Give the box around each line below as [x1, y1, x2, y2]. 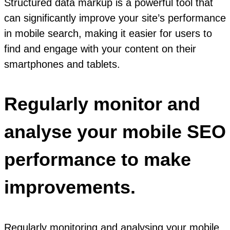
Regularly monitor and [4, 93, 200, 114]
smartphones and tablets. [4, 58, 120, 70]
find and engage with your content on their [4, 43, 196, 54]
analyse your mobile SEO [4, 121, 226, 142]
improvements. [4, 176, 136, 198]
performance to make [4, 148, 191, 170]
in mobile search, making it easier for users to [4, 27, 212, 39]
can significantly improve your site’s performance [4, 12, 226, 24]
